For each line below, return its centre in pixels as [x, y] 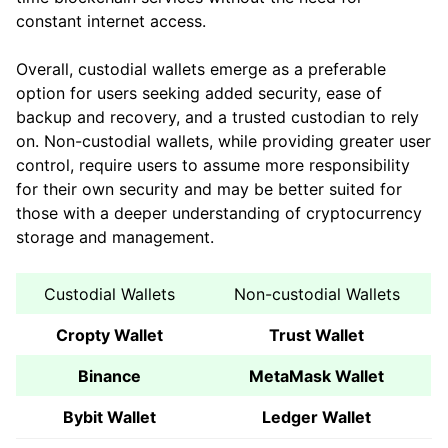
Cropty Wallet [109, 335]
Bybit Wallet [109, 417]
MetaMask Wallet [316, 376]
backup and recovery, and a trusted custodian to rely [217, 117]
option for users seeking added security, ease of [199, 93]
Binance [109, 376]
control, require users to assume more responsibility [213, 165]
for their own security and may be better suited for [209, 189]
